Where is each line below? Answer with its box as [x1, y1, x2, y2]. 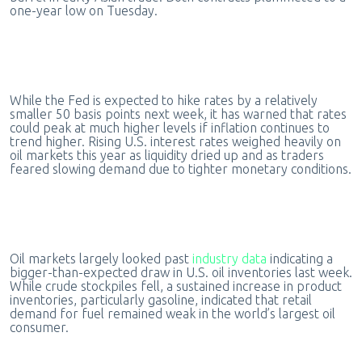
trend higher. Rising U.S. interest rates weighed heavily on [9, 134, 341, 149]
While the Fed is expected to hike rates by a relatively [9, 93, 318, 108]
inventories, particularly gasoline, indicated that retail [9, 293, 312, 308]
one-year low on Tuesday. [9, 3, 161, 19]
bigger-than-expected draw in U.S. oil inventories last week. [9, 265, 352, 280]
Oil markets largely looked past [9, 251, 192, 267]
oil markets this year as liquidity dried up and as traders [9, 148, 324, 163]
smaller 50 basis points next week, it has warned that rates [9, 107, 347, 122]
